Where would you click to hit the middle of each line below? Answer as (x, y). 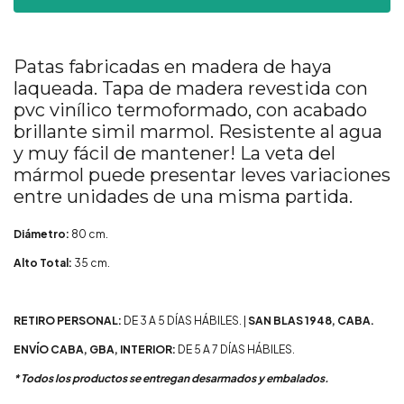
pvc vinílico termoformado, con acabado (190, 110)
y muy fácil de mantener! (127, 153)
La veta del (288, 153)
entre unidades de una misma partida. (183, 197)
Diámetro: (41, 234)
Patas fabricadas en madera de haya (173, 67)
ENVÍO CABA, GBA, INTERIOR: (96, 349)
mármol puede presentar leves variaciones (202, 175)
